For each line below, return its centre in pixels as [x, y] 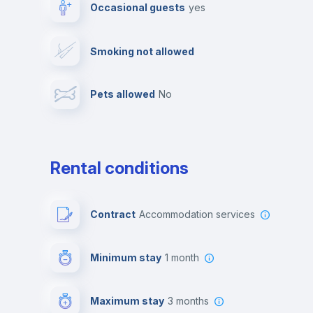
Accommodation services [200, 214]
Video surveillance [151, 17]
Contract [113, 214]
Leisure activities [148, 103]
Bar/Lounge [272, 60]
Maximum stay [127, 301]
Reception [269, 17]
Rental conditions [119, 168]
